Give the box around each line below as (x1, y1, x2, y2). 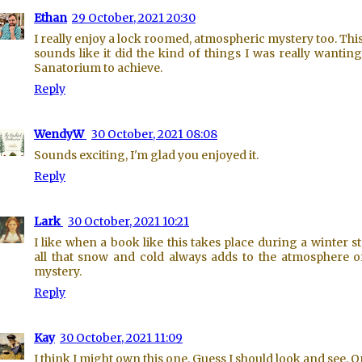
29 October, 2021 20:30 (72, 11, 196, 25)
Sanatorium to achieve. (34, 61, 162, 75)
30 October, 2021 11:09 (60, 330, 183, 345)
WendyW (34, 127, 86, 141)
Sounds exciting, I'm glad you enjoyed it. (34, 148, 259, 162)
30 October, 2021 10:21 (68, 214, 189, 229)
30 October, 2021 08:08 (91, 127, 217, 141)
